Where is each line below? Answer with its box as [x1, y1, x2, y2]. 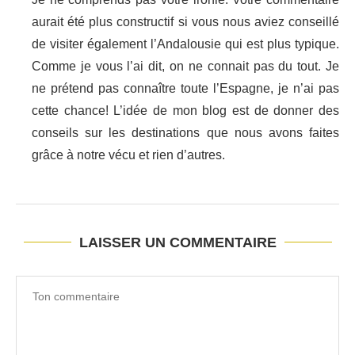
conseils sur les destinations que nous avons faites [32, 126, 339, 140]
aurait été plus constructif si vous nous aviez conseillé [32, 15, 339, 29]
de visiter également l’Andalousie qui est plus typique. [32, 37, 339, 52]
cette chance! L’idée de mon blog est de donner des [32, 104, 339, 118]
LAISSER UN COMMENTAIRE [78, 235, 277, 251]
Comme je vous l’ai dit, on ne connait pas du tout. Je [32, 59, 339, 74]
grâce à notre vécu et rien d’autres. [32, 148, 225, 162]
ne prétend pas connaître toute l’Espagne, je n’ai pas [32, 82, 339, 96]
